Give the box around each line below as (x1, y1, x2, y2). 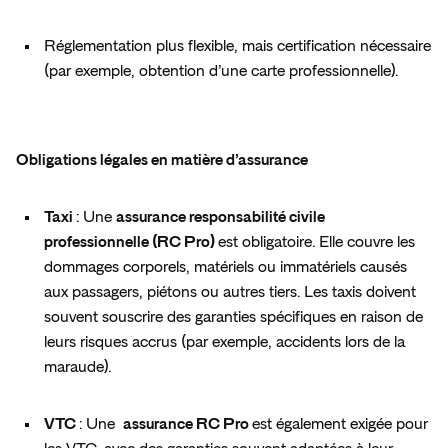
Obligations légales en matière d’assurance (16, 152, 314, 169)
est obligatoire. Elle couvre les (218, 234, 415, 251)
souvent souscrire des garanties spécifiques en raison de (44, 309, 423, 326)
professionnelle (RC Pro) (44, 234, 218, 251)
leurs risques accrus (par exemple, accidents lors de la (44, 334, 405, 351)
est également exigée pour (252, 416, 428, 433)
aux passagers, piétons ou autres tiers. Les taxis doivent (44, 284, 416, 301)
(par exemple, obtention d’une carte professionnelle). (44, 63, 406, 80)
